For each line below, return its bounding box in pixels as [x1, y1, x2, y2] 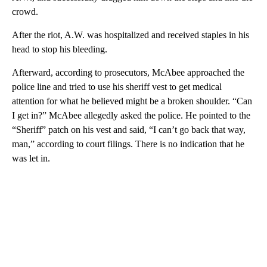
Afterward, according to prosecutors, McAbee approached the [12, 67, 244, 77]
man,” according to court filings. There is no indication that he [12, 138, 244, 149]
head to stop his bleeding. [12, 44, 107, 54]
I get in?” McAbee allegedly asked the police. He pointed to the [12, 110, 250, 120]
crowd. [12, 6, 38, 17]
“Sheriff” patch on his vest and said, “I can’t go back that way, [12, 124, 246, 135]
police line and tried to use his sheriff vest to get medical [12, 81, 222, 92]
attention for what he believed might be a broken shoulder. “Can [12, 95, 252, 106]
